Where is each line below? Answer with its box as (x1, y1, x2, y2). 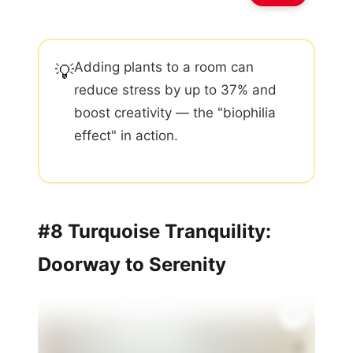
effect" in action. (74, 127, 178, 143)
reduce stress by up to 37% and (74, 81, 277, 98)
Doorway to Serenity (38, 252, 226, 276)
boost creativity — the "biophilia (74, 104, 276, 121)
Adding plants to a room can (74, 58, 254, 75)
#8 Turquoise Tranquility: (38, 219, 271, 243)
